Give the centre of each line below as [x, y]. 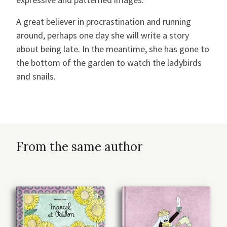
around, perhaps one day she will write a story [103, 35]
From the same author [79, 147]
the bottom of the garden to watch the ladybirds [109, 63]
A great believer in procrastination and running [104, 22]
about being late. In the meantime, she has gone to [113, 49]
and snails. [36, 77]
